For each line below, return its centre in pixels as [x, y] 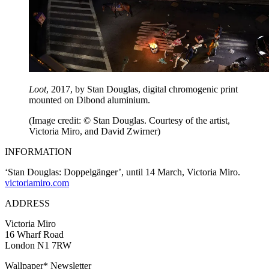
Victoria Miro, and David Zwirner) [95, 131]
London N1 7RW [38, 245]
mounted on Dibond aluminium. [89, 100]
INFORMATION [38, 151]
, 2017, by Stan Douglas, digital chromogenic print [142, 89]
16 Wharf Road [34, 234]
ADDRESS [27, 203]
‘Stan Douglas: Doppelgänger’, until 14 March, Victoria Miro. [122, 172]
